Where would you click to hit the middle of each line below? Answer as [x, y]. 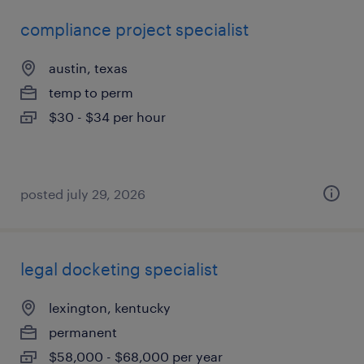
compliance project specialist [134, 29]
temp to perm [91, 92]
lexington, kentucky [110, 308]
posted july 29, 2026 [83, 194]
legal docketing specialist [119, 269]
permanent [83, 332]
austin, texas [88, 68]
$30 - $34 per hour [107, 117]
